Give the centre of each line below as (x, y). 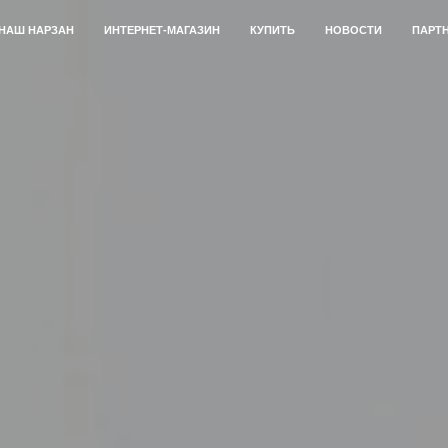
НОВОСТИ (353, 30)
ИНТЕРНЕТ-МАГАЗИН (162, 30)
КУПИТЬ (272, 30)
